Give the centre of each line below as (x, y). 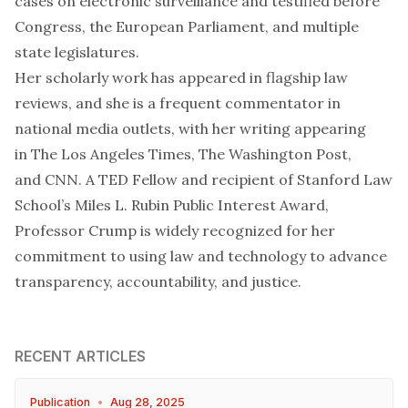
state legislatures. (77, 52)
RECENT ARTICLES (80, 356)
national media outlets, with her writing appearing (190, 128)
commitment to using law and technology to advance (201, 256)
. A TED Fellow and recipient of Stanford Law (235, 179)
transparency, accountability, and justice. (158, 281)
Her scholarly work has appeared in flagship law (181, 77)
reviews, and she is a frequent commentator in (178, 103)
